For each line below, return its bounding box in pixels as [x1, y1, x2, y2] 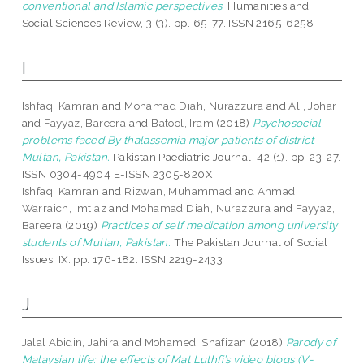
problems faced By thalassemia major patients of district [21, 133, 314, 147]
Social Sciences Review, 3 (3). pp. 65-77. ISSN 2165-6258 [21, 16, 314, 30]
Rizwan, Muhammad [124, 184, 232, 198]
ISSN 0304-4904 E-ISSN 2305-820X [21, 167, 213, 181]
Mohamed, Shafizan [144, 336, 247, 349]
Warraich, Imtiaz [21, 201, 107, 215]
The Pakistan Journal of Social [171, 236, 328, 249]
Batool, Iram [151, 116, 214, 130]
